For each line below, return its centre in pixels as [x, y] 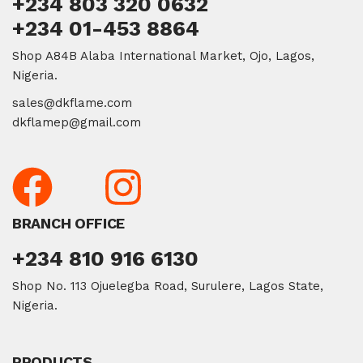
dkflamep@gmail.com [77, 122]
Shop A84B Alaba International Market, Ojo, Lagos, [163, 56]
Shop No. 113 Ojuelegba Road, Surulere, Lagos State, [168, 286]
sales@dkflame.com [72, 103]
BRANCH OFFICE [69, 223]
